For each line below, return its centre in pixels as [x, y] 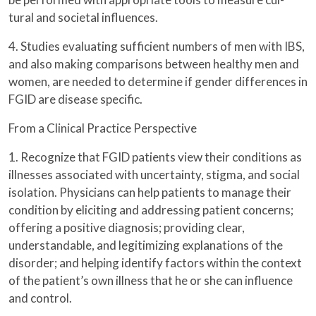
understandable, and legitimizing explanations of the [146, 245]
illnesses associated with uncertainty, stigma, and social [154, 175]
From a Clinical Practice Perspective [103, 128]
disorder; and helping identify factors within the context [155, 263]
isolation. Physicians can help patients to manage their [150, 193]
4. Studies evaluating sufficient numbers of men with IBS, [157, 47]
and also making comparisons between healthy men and [154, 64]
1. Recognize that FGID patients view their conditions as [155, 157]
